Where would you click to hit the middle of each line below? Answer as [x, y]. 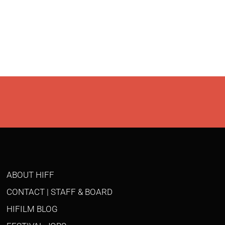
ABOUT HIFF [31, 175]
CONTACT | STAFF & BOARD [60, 192]
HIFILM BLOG [32, 209]
